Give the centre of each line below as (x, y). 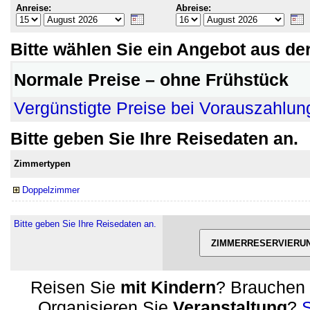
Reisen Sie (75, 287)
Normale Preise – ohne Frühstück (151, 80)
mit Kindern (168, 287)
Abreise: (193, 8)
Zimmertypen (42, 164)
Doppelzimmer (51, 190)
